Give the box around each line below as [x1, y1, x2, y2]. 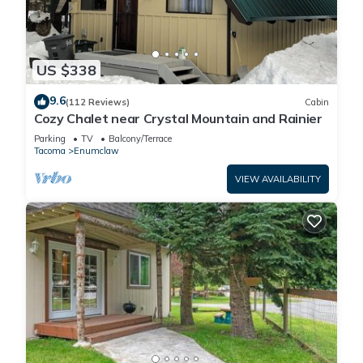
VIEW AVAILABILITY [235, 173, 321, 186]
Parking [34, 133, 66, 145]
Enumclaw [74, 145, 119, 157]
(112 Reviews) [66, 96, 130, 108]
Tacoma [34, 145, 66, 157]
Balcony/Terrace [109, 133, 172, 145]
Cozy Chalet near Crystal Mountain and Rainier [34, 110, 322, 127]
